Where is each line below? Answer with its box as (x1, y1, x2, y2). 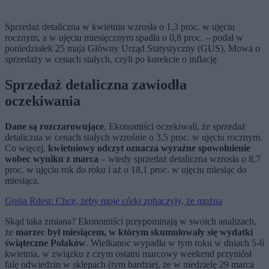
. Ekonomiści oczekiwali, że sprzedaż (104, 121, 246, 132)
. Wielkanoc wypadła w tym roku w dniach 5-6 (86, 238, 264, 249)
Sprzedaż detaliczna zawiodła (5, 77, 187, 93)
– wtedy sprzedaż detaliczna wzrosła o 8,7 (98, 154, 261, 165)
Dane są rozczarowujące (5, 121, 104, 132)
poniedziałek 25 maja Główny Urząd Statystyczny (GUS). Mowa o (5, 43, 260, 54)
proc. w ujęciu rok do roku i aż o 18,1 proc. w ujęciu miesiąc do (5, 165, 247, 175)
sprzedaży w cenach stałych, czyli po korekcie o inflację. (5, 54, 219, 65)
